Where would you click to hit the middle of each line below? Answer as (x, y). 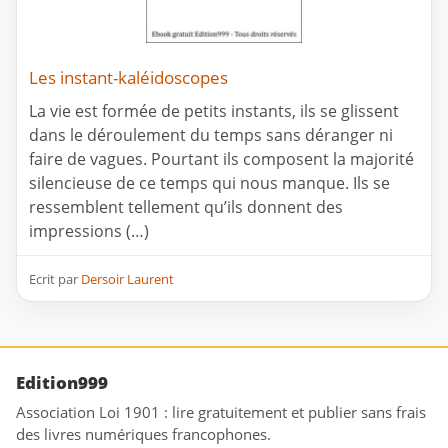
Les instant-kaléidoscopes (128, 78)
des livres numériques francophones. (143, 434)
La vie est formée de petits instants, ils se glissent (214, 111)
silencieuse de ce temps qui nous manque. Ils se (209, 183)
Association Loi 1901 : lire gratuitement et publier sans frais (221, 412)
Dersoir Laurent (127, 279)
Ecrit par (55, 279)
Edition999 (62, 383)
